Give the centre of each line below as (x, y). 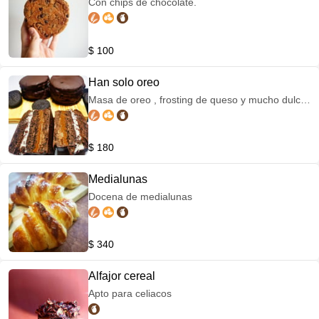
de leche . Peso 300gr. (139, 114)
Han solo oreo (124, 82)
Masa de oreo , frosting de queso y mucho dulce (197, 100)
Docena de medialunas (140, 197)
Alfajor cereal (122, 276)
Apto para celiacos (130, 293)
